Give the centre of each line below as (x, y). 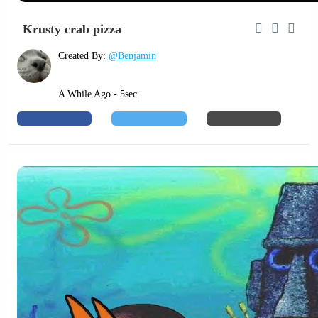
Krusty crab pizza (72, 29)
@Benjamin (132, 55)
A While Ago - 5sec (98, 94)
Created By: (83, 55)
